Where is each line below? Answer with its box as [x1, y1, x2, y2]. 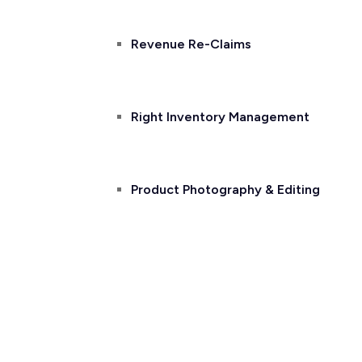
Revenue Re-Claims [131, 36, 251, 52]
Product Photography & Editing [131, 182, 320, 197]
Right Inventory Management [131, 109, 309, 124]
